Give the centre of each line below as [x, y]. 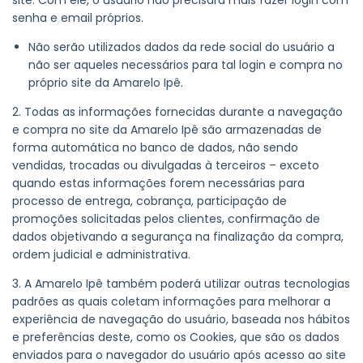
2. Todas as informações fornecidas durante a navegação [177, 112]
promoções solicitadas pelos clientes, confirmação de [166, 219]
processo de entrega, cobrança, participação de [149, 201]
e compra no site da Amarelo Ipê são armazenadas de [167, 130]
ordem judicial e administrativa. [101, 255]
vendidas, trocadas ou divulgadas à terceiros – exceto [166, 166]
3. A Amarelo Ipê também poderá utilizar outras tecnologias [181, 284]
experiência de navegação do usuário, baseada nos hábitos [181, 320]
